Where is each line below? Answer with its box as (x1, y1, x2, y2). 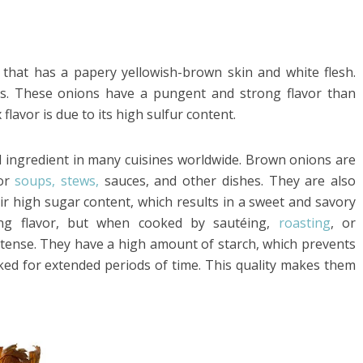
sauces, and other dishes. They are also (99, 172, 357, 190)
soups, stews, (15, 172, 100, 190)
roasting (278, 214, 331, 233)
